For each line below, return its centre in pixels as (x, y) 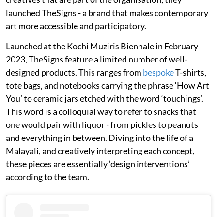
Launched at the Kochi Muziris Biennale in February (102, 46)
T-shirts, (191, 72)
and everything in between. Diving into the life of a (100, 137)
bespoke (159, 72)
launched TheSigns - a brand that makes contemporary (107, 12)
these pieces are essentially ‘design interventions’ (98, 163)
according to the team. (48, 177)
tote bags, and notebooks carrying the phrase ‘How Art (108, 85)
